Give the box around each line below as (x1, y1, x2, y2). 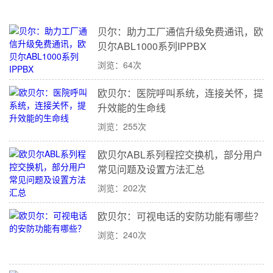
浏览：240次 (97, 228, 147, 241)
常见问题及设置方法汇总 (97, 161, 205, 176)
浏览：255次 (97, 119, 147, 132)
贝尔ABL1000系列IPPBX (97, 38, 207, 53)
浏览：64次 (97, 58, 142, 71)
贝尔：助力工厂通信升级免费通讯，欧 (97, 24, 264, 38)
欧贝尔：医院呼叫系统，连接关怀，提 (97, 85, 264, 100)
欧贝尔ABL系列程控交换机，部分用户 (97, 147, 263, 161)
